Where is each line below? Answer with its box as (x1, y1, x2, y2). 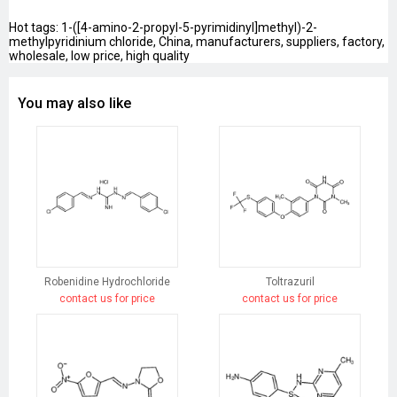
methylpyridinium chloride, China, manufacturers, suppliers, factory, (9, 35, 385, 50)
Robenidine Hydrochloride (43, 276, 170, 289)
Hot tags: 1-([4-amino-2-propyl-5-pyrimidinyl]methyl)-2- (9, 20, 317, 35)
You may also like (18, 95, 131, 113)
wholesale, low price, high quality (9, 49, 190, 64)
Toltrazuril (265, 276, 315, 289)
